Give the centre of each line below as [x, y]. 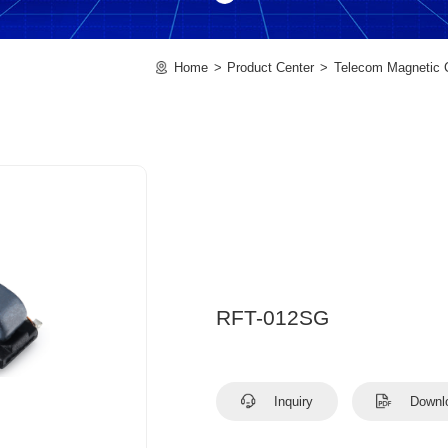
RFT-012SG [273, 317]
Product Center [271, 67]
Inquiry [292, 401]
